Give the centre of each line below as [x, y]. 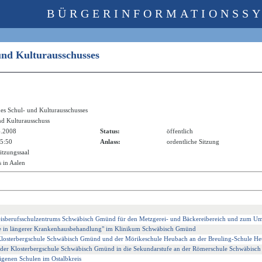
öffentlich [180, 131]
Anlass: [110, 142]
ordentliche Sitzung [193, 142]
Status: [110, 131]
